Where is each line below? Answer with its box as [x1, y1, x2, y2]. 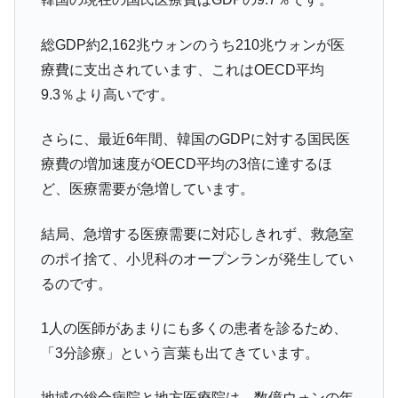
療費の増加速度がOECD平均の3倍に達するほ [40, 156, 332, 172]
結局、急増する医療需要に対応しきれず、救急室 [40, 226, 354, 242]
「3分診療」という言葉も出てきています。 [40, 346, 319, 362]
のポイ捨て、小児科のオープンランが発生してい [40, 251, 354, 267]
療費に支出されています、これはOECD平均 [40, 61, 324, 77]
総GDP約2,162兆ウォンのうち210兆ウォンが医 [40, 36, 345, 52]
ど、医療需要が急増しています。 [40, 181, 254, 197]
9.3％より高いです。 [40, 86, 174, 102]
